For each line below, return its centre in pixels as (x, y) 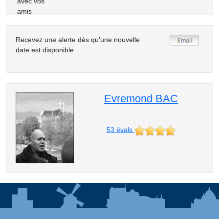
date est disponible (45, 50)
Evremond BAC (141, 99)
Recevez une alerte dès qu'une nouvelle (78, 40)
